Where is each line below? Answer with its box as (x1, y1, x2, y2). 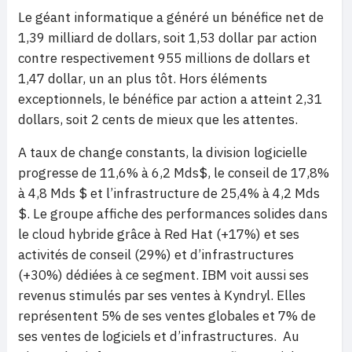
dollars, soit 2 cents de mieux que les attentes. (18, 110, 298, 128)
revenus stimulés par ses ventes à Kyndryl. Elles (18, 286, 306, 304)
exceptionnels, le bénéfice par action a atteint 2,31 (18, 90, 322, 108)
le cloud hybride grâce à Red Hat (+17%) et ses (18, 225, 299, 243)
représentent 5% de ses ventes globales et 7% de (18, 306, 316, 324)
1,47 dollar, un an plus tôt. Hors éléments (18, 69, 267, 87)
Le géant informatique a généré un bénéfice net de (18, 8, 324, 26)
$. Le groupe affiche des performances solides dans (18, 204, 328, 222)
